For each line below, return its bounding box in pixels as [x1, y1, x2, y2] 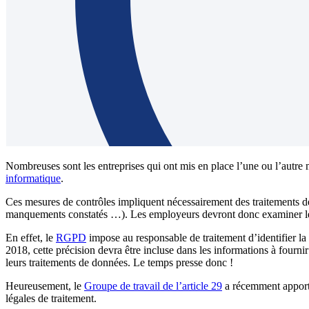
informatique [6, 172, 61, 184]
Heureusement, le [6, 279, 84, 292]
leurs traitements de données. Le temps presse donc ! [6, 256, 233, 268]
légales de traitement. [6, 292, 97, 304]
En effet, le [6, 231, 56, 243]
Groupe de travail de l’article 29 [84, 279, 222, 292]
